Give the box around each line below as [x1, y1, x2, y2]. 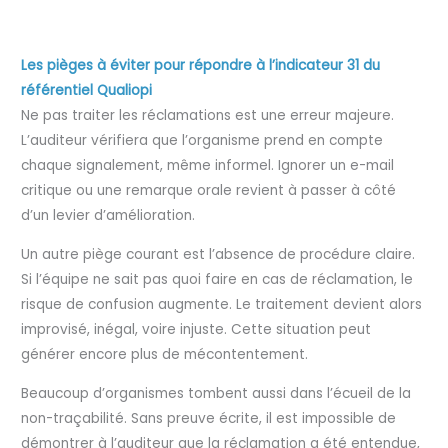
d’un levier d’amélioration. [21, 206, 196, 226]
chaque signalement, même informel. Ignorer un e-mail [21, 156, 395, 176]
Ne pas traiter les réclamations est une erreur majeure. [21, 106, 395, 126]
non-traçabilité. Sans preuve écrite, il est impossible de [21, 408, 397, 428]
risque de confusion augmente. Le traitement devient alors [21, 295, 423, 315]
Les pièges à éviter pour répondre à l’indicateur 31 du [21, 56, 381, 76]
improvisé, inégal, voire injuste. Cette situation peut [21, 320, 372, 340]
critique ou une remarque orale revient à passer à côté [21, 181, 397, 201]
